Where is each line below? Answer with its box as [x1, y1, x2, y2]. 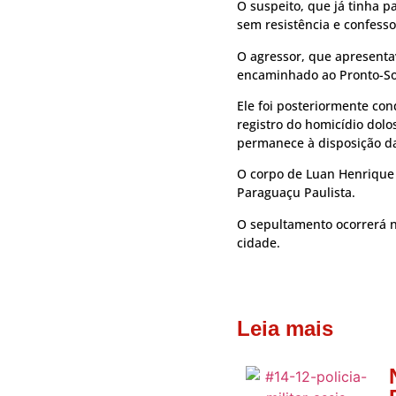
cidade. [237, 233, 280, 251]
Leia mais [237, 316, 333, 341]
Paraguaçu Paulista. [237, 184, 355, 202]
